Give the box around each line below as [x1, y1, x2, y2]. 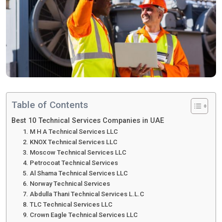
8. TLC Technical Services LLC [22, 200, 112, 208]
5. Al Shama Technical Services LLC [22, 169, 128, 177]
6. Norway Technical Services [22, 179, 110, 187]
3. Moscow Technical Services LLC [22, 148, 126, 156]
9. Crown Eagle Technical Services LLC [22, 211, 138, 219]
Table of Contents [11, 99, 88, 111]
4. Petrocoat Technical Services [22, 159, 118, 166]
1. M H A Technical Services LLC [22, 127, 118, 135]
